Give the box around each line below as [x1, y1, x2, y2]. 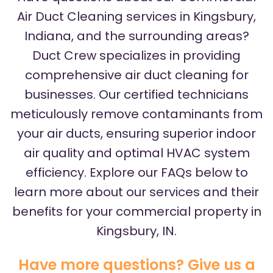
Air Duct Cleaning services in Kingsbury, [17, 8, 256, 26]
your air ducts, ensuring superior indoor [17, 125, 256, 143]
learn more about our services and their [14, 183, 259, 201]
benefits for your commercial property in [12, 203, 261, 221]
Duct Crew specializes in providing [32, 47, 241, 65]
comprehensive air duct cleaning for [24, 66, 249, 84]
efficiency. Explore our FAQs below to [25, 164, 248, 182]
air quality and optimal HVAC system [23, 144, 250, 162]
